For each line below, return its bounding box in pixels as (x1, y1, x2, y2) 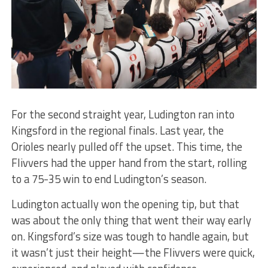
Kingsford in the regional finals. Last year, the (11, 121, 224, 139)
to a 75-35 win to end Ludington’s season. (11, 170, 206, 187)
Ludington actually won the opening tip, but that (11, 195, 239, 212)
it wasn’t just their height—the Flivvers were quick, (11, 243, 255, 261)
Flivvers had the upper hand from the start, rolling (11, 154, 247, 171)
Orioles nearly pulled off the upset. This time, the (11, 138, 242, 155)
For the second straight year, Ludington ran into (11, 105, 234, 123)
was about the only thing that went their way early (11, 211, 251, 229)
